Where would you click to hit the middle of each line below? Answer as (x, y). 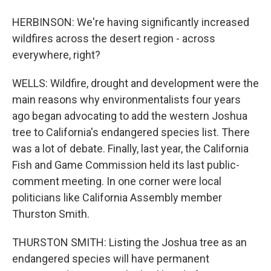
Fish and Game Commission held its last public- (126, 165)
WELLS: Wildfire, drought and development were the (135, 83)
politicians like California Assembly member (117, 198)
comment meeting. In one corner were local (117, 181)
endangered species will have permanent (111, 259)
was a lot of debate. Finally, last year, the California (130, 149)
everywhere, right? (56, 55)
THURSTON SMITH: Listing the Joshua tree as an (129, 242)
